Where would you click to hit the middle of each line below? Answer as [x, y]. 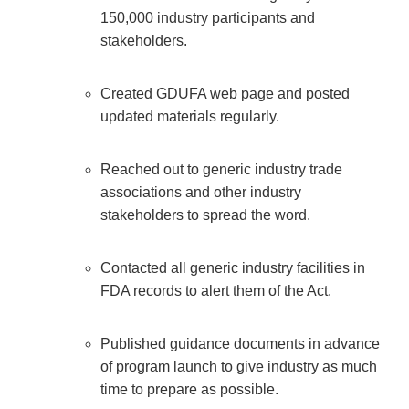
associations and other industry [201, 193]
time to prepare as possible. [189, 390]
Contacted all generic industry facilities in [233, 268]
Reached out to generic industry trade [221, 170]
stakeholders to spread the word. [205, 215]
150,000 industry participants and [208, 18]
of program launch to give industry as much [239, 367]
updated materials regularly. [192, 117]
